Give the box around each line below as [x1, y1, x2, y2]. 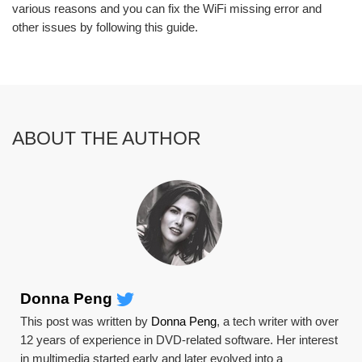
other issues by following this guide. [12, 19, 198, 34]
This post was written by [20, 314, 152, 328]
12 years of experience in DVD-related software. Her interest [20, 332, 339, 347]
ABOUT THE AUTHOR [12, 127, 201, 149]
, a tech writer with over [217, 314, 339, 328]
